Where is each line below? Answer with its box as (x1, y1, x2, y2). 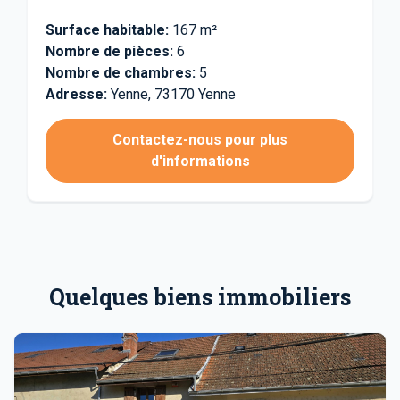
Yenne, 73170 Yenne (107, 86, 236, 103)
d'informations (150, 153, 250, 170)
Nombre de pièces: (46, 43, 173, 60)
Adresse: (46, 86, 107, 103)
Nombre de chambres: (46, 64, 196, 81)
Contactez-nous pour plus (112, 131, 287, 148)
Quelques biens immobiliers (49, 282, 351, 312)
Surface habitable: (46, 21, 169, 38)
